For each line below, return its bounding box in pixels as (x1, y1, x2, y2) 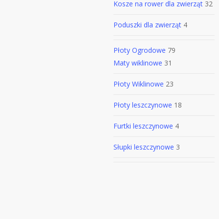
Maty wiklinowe (113, 58, 162, 67)
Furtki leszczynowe (113, 121, 173, 131)
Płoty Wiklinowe (113, 79, 164, 88)
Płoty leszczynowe (113, 100, 172, 109)
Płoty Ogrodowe (113, 45, 166, 55)
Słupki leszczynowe (113, 142, 174, 152)
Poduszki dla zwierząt (113, 20, 181, 29)
